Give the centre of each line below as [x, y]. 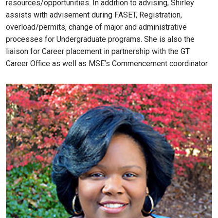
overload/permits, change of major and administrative [96, 27]
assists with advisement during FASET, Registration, [94, 15]
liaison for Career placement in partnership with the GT [98, 52]
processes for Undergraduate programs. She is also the [100, 39]
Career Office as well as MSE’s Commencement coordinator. [107, 64]
